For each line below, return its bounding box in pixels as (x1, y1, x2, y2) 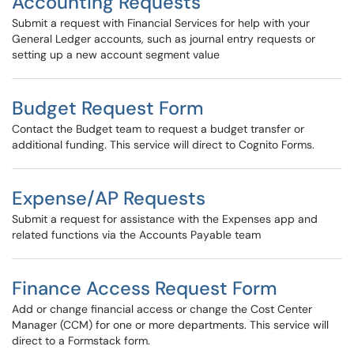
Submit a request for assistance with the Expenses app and (12, 212, 318, 226)
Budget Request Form (12, 96, 204, 120)
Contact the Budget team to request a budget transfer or (12, 122, 304, 136)
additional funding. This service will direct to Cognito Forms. (12, 137, 314, 152)
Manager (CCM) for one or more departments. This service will (12, 318, 329, 332)
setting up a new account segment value (12, 47, 220, 62)
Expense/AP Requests (12, 186, 205, 210)
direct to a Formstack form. (12, 333, 150, 348)
